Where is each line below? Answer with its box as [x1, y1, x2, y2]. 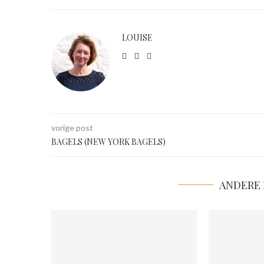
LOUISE [122, 32, 153, 44]
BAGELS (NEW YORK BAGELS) [51, 136, 166, 148]
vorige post [51, 123, 93, 133]
